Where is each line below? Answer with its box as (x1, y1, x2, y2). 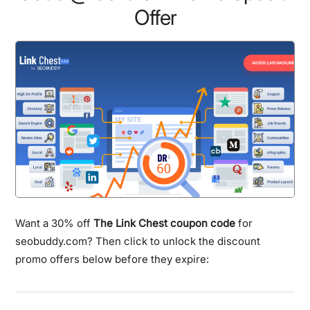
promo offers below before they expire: (15, 252, 210, 266)
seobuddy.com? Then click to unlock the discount (15, 234, 261, 248)
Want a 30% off (15, 216, 94, 230)
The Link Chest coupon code (93, 216, 236, 230)
